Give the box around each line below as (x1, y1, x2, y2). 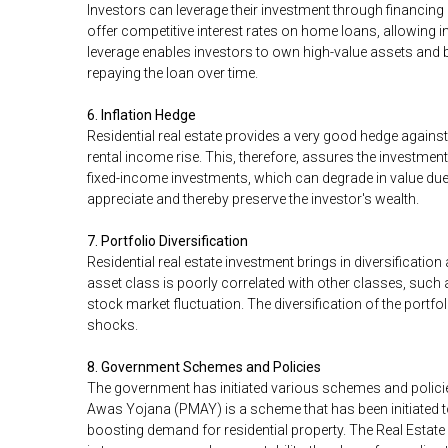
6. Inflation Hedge (87, 107, 196, 124)
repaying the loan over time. (87, 65, 258, 82)
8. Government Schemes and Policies (87, 359, 321, 376)
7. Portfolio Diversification (87, 233, 248, 250)
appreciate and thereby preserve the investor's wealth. (87, 191, 419, 208)
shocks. (87, 317, 138, 334)
